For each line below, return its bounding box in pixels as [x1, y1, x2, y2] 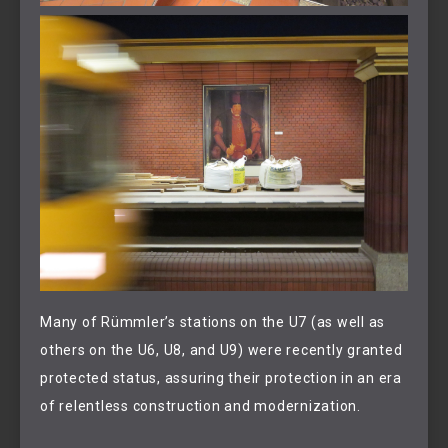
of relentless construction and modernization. [40, 397, 361, 414]
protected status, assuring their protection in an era [40, 369, 402, 386]
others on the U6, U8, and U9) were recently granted [40, 341, 403, 358]
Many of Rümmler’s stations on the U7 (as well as [40, 313, 385, 330]
